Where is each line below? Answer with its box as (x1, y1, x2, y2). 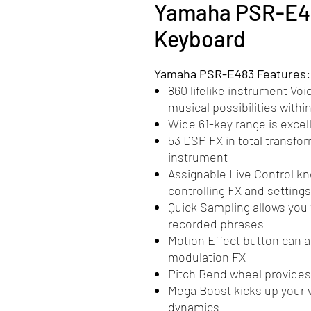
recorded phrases (168, 215, 264, 231)
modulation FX (168, 249, 246, 264)
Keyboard (154, 24, 246, 51)
